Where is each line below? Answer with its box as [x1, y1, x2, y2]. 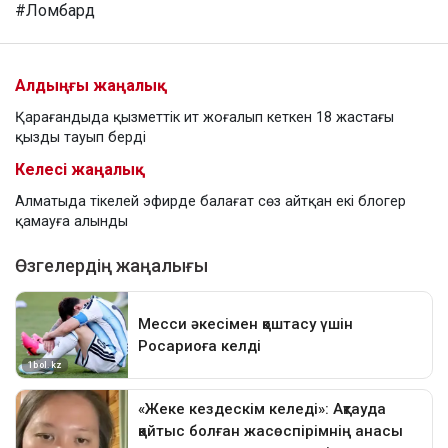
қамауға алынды [15, 213, 128, 231]
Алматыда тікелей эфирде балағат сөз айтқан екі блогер [15, 193, 406, 211]
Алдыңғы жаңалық [15, 76, 167, 96]
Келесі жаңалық [15, 160, 145, 180]
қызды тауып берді [15, 129, 146, 147]
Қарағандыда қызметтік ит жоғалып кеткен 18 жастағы [15, 109, 394, 127]
